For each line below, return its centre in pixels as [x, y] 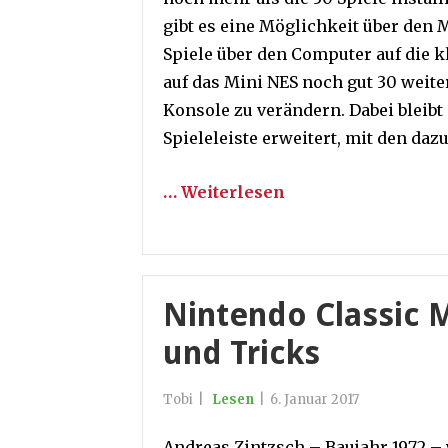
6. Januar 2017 [314, 399]
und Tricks [241, 353]
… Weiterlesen [224, 192]
